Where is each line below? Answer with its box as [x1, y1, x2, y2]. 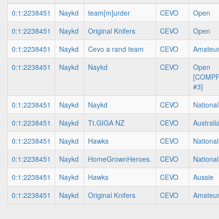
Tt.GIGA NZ [88, 118, 125, 128]
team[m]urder [88, 8, 130, 18]
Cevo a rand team [88, 44, 144, 54]
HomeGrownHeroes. [88, 154, 152, 164]
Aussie [193, 172, 214, 182]
